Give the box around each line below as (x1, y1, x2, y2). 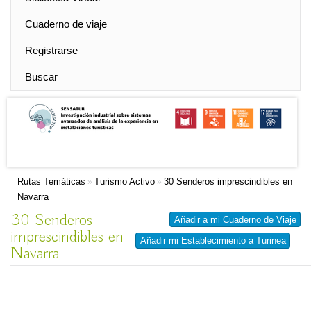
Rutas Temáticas (17, 176, 85, 187)
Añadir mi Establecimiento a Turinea (140, 235, 286, 246)
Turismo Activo (94, 176, 155, 187)
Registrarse (25, 44, 78, 56)
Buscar (25, 71, 58, 83)
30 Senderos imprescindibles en (164, 176, 292, 187)
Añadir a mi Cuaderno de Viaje (174, 215, 296, 225)
